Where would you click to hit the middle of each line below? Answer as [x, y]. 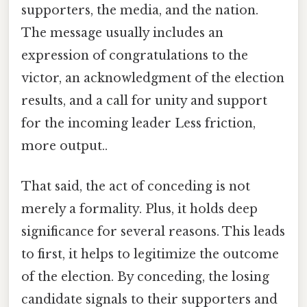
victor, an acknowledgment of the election [153, 78]
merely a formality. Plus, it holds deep [139, 209]
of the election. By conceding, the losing [145, 277]
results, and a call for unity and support [144, 100]
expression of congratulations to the [135, 55]
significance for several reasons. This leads [153, 231]
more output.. [64, 146]
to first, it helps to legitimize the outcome [150, 254]
